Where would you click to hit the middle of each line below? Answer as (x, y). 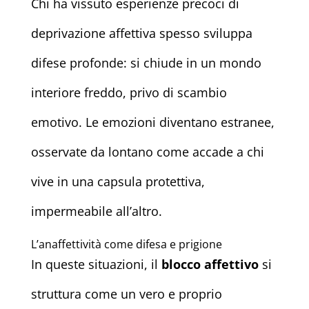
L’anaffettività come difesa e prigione (126, 245)
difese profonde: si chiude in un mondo (146, 63)
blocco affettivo (210, 265)
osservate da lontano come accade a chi (147, 152)
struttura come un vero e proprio (126, 294)
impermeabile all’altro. (96, 211)
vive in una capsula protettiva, (118, 182)
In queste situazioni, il (96, 265)
